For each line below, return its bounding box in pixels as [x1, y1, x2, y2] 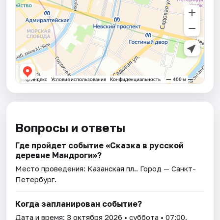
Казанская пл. [87, 164, 137, 173]
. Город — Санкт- [136, 164, 196, 173]
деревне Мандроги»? [15, 150, 102, 161]
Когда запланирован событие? [15, 199, 142, 209]
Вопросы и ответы [15, 120, 126, 135]
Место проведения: [15, 164, 88, 173]
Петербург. [15, 175, 57, 184]
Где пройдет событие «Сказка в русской [15, 140, 184, 151]
